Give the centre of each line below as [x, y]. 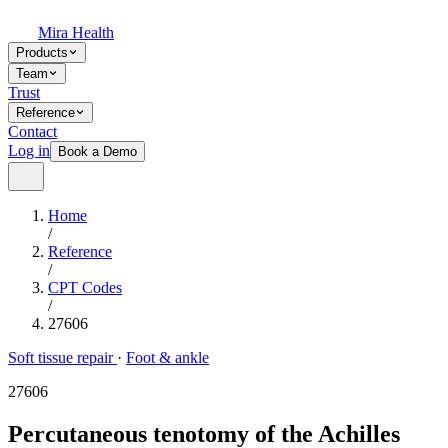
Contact [32, 131]
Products [42, 52]
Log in [29, 150]
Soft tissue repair [62, 357]
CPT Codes [85, 287]
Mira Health [76, 32]
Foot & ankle [167, 357]
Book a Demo [97, 151]
